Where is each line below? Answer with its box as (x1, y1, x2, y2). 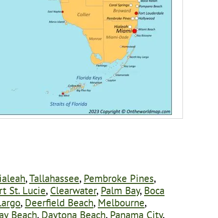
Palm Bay (101, 183, 140, 197)
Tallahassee (29, 171, 79, 185)
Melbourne (98, 195, 145, 209)
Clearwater (50, 183, 96, 197)
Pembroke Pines (84, 171, 154, 185)
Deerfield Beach (25, 195, 93, 209)
